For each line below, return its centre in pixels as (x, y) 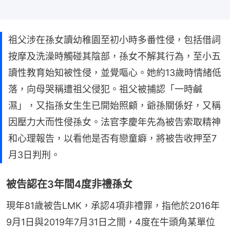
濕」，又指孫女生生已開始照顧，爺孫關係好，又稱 (114, 106)
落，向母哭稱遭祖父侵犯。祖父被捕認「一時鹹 (105, 89)
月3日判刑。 (34, 155)
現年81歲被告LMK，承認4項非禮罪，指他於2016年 (113, 206)
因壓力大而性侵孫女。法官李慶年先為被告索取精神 (114, 122)
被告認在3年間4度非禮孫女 (69, 185)
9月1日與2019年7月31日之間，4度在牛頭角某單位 (111, 222)
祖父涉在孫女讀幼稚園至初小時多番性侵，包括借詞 (114, 40)
